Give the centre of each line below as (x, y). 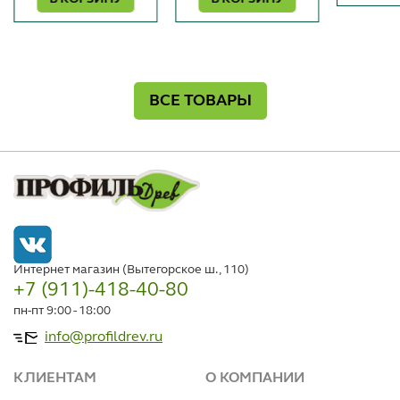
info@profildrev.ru (104, 338)
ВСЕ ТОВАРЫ (200, 101)
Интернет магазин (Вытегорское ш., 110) (131, 270)
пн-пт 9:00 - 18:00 (62, 311)
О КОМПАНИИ (254, 379)
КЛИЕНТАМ (55, 379)
